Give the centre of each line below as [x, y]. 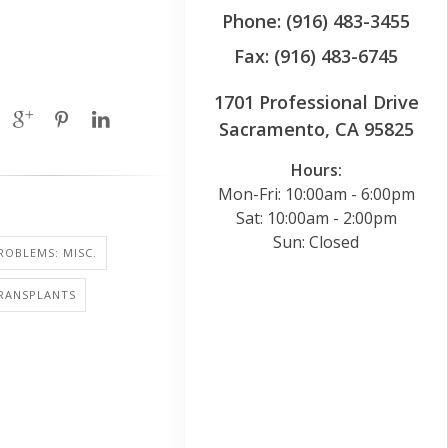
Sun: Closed [316, 241]
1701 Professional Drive [316, 101]
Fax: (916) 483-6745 [316, 55]
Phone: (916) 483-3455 [316, 20]
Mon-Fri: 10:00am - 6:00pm [316, 193]
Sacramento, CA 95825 [316, 128]
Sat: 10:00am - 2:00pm [316, 217]
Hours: [316, 169]
